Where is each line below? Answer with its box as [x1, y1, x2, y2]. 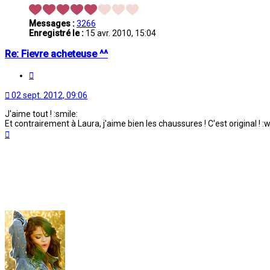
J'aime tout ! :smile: [5, 108, 78, 119]
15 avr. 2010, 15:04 [84, 28, 156, 39]
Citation [33, 68, 63, 78]
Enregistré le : [29, 28, 84, 39]
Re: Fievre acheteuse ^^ [5, 48, 108, 60]
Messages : [29, 19, 75, 29]
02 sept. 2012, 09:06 [11, 90, 87, 100]
